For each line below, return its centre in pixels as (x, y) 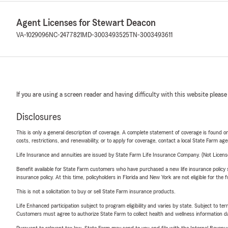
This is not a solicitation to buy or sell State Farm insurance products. (96, 191)
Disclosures (39, 117)
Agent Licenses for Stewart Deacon (86, 23)
